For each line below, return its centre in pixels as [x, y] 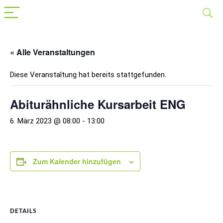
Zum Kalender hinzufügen [77, 161]
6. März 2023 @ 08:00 [45, 121]
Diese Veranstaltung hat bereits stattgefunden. [88, 75]
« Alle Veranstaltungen [53, 52]
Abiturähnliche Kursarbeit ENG [98, 104]
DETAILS [23, 211]
